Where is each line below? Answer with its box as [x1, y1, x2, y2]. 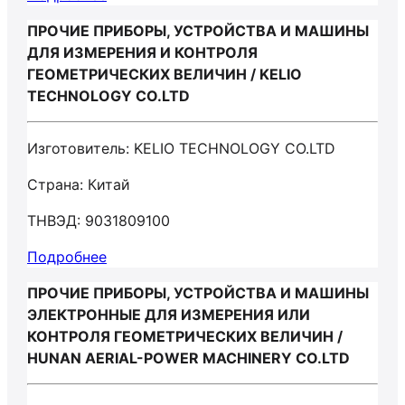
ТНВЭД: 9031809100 [27, 212, 170, 230]
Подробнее [27, 248, 107, 266]
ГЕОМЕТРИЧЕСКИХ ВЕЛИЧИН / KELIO [27, 65, 302, 83]
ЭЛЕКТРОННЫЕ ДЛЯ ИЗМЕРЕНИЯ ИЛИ [27, 306, 310, 324]
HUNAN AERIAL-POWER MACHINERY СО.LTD [27, 349, 350, 367]
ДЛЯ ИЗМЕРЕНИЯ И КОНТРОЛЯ [27, 43, 258, 61]
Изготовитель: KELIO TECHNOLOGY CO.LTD [27, 139, 335, 157]
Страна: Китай [27, 175, 130, 193]
